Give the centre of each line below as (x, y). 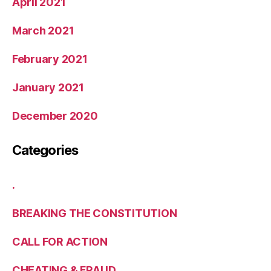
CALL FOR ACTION (60, 241)
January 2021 (48, 87)
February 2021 (50, 59)
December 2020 (55, 116)
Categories (45, 150)
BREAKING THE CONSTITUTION (95, 213)
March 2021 (43, 30)
